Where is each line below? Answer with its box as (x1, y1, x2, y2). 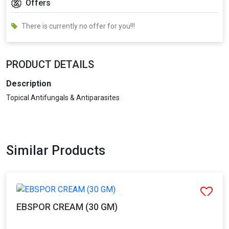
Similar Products (6, 143, 105, 158)
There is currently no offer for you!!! (21, 21, 135, 30)
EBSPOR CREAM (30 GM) (16, 201, 118, 212)
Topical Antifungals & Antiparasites (6, 93, 120, 102)
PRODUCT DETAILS (6, 58, 94, 71)
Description (6, 78, 51, 88)
